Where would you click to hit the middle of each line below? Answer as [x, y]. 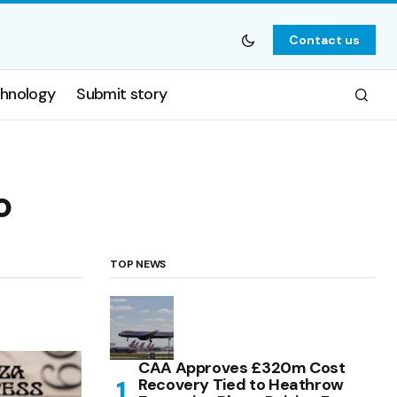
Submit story [122, 94]
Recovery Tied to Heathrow [241, 384]
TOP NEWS [138, 264]
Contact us [324, 40]
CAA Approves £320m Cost [242, 367]
